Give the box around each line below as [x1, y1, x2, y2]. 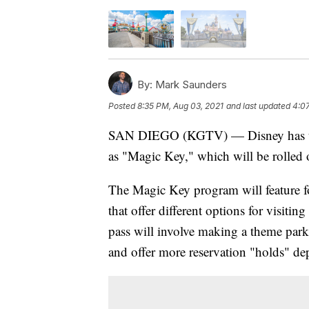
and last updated [226, 100, 290, 111]
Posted [108, 100, 137, 111]
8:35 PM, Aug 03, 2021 [137, 100, 223, 111]
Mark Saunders [152, 77, 227, 91]
